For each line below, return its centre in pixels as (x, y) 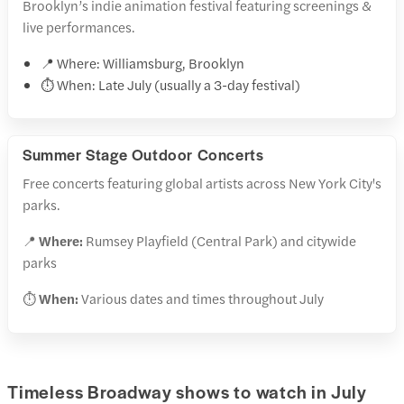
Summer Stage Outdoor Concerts (143, 155)
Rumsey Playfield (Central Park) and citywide (220, 241)
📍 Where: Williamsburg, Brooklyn (142, 63)
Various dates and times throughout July (201, 298)
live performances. (79, 27)
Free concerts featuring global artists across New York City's (202, 183)
